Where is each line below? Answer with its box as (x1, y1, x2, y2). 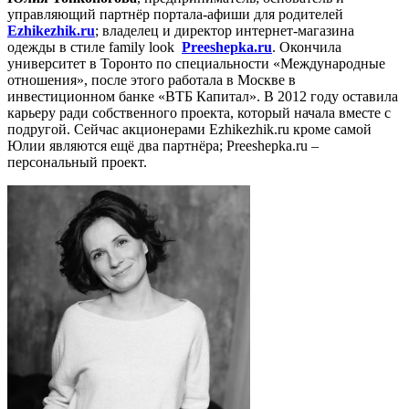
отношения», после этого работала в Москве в (7, 72, 296, 88)
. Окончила (272, 39, 341, 55)
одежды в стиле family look (7, 39, 178, 55)
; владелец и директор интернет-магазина (95, 23, 354, 38)
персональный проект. (7, 154, 147, 170)
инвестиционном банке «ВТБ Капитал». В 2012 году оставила (7, 89, 398, 104)
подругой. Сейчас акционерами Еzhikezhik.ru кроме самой (7, 121, 372, 137)
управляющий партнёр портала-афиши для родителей (7, 6, 347, 22)
